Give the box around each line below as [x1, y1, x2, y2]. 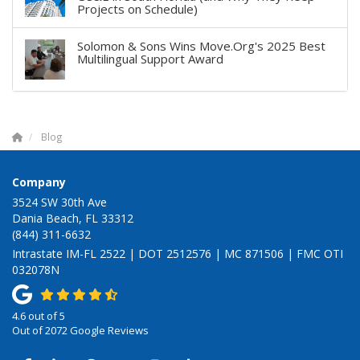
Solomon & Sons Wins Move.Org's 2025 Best [77, 37, 325, 54]
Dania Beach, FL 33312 [12, 210, 133, 226]
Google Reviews [67, 322, 149, 337]
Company [12, 174, 66, 190]
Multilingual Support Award [77, 50, 223, 67]
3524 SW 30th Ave [12, 194, 107, 210]
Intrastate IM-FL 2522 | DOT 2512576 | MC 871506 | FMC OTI [12, 245, 343, 261]
